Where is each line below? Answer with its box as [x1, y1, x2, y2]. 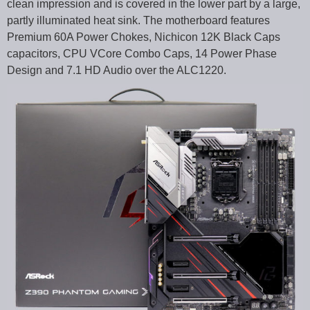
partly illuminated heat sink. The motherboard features [7, 15, 270, 27]
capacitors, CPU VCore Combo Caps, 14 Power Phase [7, 48, 277, 60]
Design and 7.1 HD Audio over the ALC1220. [7, 64, 226, 77]
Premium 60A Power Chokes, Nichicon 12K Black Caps [7, 31, 280, 44]
